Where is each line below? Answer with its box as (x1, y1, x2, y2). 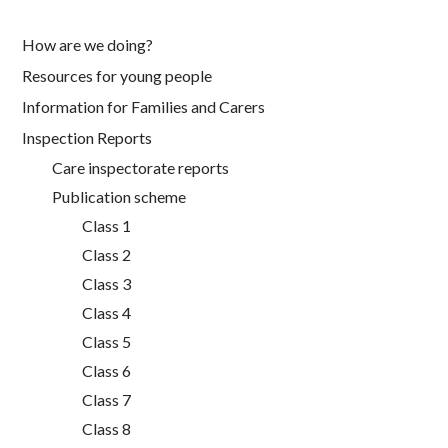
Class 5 (82, 332, 132, 351)
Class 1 (82, 216, 132, 235)
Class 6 (82, 361, 132, 380)
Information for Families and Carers (22, 97, 266, 116)
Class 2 (82, 245, 132, 264)
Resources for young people (22, 66, 213, 85)
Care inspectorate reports (52, 158, 230, 177)
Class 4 (82, 303, 132, 322)
